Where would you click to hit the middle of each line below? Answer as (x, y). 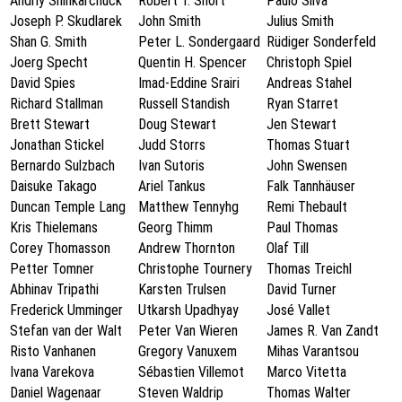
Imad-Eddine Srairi (189, 83)
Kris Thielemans (54, 228)
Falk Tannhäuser (311, 187)
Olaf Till (288, 249)
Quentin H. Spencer (192, 63)
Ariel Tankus (172, 187)
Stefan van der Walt (66, 331)
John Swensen (307, 166)
